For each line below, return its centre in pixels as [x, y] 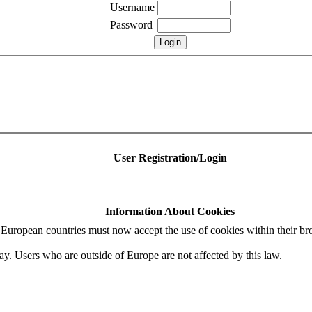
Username [132, 7]
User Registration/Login [170, 158]
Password [131, 25]
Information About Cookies [170, 212]
